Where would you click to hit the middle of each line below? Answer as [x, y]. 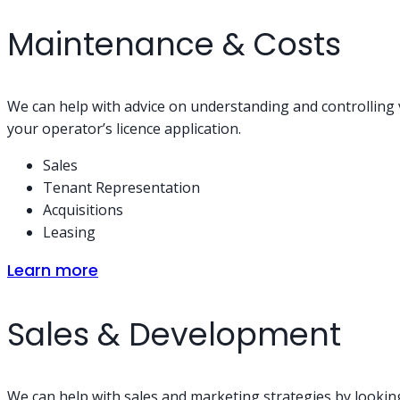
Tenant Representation [121, 187]
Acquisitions [83, 209]
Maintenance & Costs [174, 44]
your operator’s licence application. [124, 128]
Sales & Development [174, 334]
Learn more [53, 270]
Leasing [69, 232]
